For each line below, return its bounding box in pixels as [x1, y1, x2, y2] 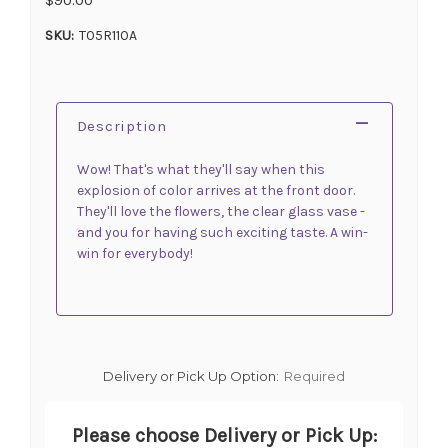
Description [76, 116, 167, 135]
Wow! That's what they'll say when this [76, 160, 325, 178]
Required [283, 367, 345, 384]
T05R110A [78, 26, 137, 44]
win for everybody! [76, 244, 193, 262]
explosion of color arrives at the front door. [76, 181, 355, 199]
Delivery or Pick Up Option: [103, 367, 279, 384]
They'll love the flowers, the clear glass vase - [76, 202, 365, 220]
